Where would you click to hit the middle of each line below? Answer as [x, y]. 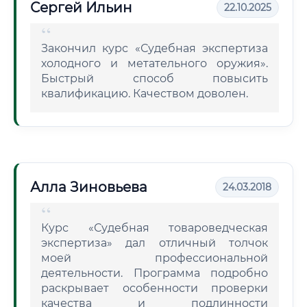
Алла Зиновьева [89, 187]
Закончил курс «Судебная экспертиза [155, 48]
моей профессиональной [155, 258]
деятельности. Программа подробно [155, 273]
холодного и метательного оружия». [155, 63]
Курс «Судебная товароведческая [155, 228]
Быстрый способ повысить [155, 78]
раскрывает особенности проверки [155, 288]
